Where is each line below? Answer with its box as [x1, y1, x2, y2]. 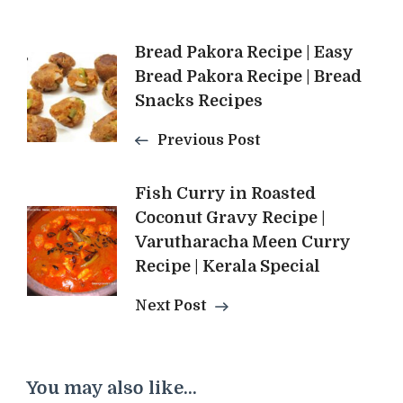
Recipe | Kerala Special [135, 256, 320, 275]
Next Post [135, 297, 206, 314]
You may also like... [26, 377, 197, 399]
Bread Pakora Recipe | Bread [135, 67, 362, 85]
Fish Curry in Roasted [135, 184, 316, 202]
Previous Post [157, 131, 260, 148]
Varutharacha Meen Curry [135, 232, 351, 251]
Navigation [26, 80, 201, 119]
